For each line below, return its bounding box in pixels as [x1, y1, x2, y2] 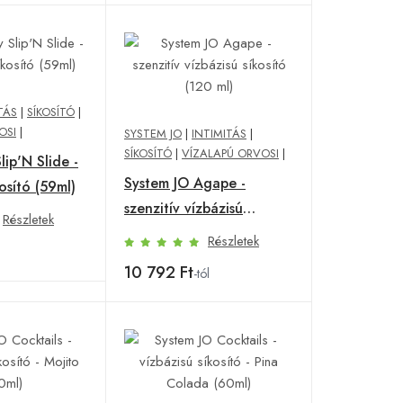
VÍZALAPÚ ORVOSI [182, 144, 279, 162]
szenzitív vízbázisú [124, 197, 243, 219]
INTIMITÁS [192, 124, 246, 142]
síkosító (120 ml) [124, 222, 230, 244]
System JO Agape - [124, 172, 246, 193]
